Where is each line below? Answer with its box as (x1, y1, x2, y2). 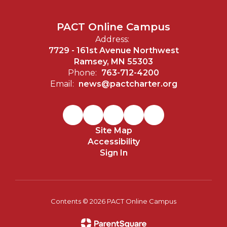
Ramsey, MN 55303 (74, 57, 153, 66)
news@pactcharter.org (78, 79, 177, 89)
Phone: (68, 68, 97, 78)
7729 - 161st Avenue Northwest (48, 46, 179, 55)
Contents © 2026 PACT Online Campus (51, 197, 176, 205)
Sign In (99, 148, 128, 158)
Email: (50, 79, 74, 89)
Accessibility (87, 137, 140, 146)
